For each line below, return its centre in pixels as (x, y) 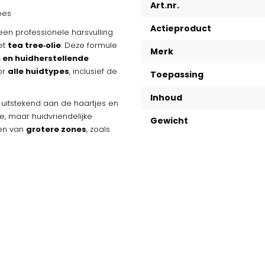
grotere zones (56, 129)
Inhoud (166, 98)
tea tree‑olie (34, 45)
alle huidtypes (38, 71)
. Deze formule (89, 45)
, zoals (98, 129)
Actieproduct (181, 28)
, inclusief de (93, 71)
